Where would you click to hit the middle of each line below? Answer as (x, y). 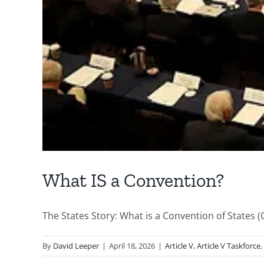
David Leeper (76, 245)
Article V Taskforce (229, 245)
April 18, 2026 (132, 245)
